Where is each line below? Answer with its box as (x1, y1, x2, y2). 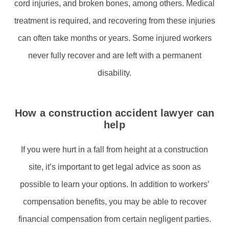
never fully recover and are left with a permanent (28, 51, 201, 60)
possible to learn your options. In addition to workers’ (19, 179, 210, 189)
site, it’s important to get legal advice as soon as (28, 162, 201, 171)
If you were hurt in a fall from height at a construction (21, 145, 208, 154)
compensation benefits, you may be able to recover (22, 197, 207, 206)
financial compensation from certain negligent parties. (18, 214, 211, 223)
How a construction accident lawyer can (14, 107, 215, 119)
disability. (98, 68, 131, 77)
